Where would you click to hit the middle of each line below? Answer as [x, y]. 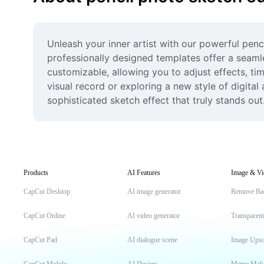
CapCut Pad [40, 240]
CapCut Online [44, 216]
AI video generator [154, 216]
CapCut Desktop [47, 192]
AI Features [144, 173]
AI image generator [154, 192]
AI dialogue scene [152, 240]
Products [36, 173]
